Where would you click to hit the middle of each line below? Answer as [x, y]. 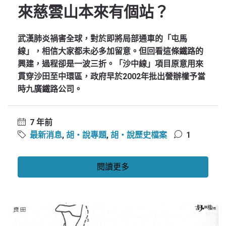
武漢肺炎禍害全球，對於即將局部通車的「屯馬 [102, 39]
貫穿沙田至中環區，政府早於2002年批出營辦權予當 [111, 76]
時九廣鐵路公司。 [50, 89]
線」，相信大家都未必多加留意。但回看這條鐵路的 [110, 51]
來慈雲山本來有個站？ [93, 12]
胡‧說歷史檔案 [139, 135]
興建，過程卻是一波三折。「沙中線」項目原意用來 [110, 64]
